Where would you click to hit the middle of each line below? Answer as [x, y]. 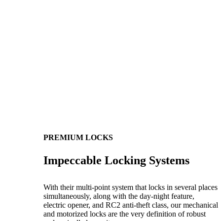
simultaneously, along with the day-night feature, [119, 196]
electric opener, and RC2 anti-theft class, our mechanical [131, 205]
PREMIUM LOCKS [78, 137]
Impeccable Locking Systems [116, 160]
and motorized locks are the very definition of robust [125, 214]
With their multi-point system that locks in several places [130, 187]
